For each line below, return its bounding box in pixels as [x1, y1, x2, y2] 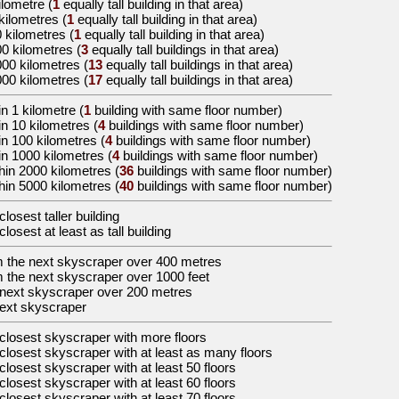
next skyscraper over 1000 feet [28, 269, 209, 284]
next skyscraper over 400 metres [28, 254, 222, 269]
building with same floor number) [91, 102, 282, 118]
